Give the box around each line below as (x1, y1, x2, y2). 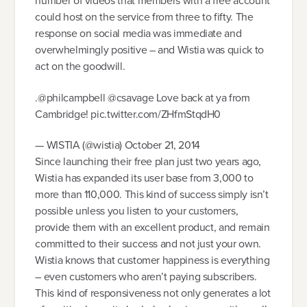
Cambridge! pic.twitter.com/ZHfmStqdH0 (35, 106, 221, 122)
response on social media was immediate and (35, 25, 242, 42)
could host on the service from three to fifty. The (35, 9, 254, 25)
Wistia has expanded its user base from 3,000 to (35, 170, 254, 186)
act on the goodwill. (35, 58, 125, 75)
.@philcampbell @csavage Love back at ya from (35, 89, 250, 106)
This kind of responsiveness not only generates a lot (35, 285, 271, 302)
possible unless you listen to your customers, (35, 203, 238, 219)
